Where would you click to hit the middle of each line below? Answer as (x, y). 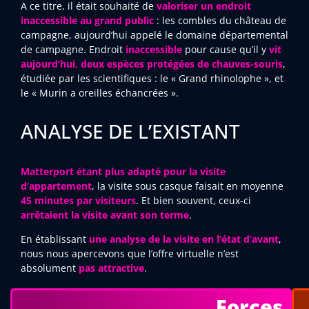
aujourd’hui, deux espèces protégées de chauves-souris (152, 64)
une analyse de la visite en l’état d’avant (184, 239)
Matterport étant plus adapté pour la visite (123, 171)
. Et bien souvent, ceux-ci (193, 200)
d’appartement (56, 186)
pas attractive (111, 268)
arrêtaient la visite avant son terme (105, 215)
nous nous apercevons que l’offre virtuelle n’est (130, 253)
